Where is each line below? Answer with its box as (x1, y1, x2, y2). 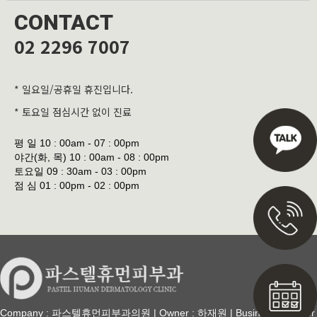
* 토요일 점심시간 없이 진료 (14, 104, 132, 119)
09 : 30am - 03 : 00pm (44, 165, 146, 177)
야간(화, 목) (14, 151, 67, 163)
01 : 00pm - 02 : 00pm (37, 179, 139, 191)
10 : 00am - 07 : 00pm (37, 137, 139, 149)
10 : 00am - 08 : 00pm (67, 151, 169, 163)
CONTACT (14, 9, 113, 35)
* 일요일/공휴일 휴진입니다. (14, 81, 133, 96)
